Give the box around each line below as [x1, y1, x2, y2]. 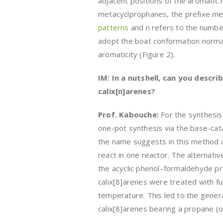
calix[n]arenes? [98, 86, 155, 96]
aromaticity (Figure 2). [98, 49, 175, 59]
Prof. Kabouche [98, 109, 157, 119]
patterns [98, 22, 129, 32]
